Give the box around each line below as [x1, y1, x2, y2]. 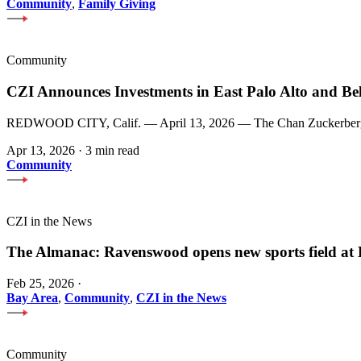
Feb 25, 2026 [6, 276, 74, 290]
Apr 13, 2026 [6, 143, 75, 157]
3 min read [85, 143, 139, 157]
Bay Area [6, 291, 58, 305]
